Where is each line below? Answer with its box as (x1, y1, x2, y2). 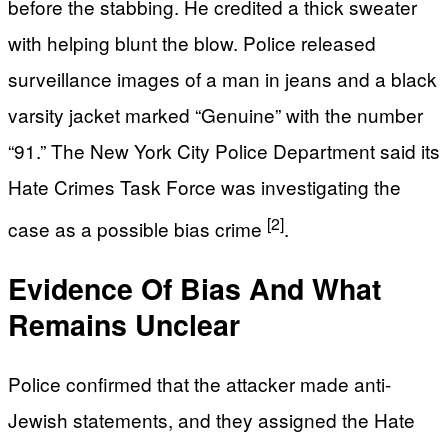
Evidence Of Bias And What (8, 267, 381, 309)
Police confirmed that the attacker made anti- (8, 370, 391, 398)
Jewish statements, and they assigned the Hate (8, 406, 415, 434)
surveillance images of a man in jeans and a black (8, 64, 437, 92)
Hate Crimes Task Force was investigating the (8, 172, 401, 200)
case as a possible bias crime (8, 215, 267, 243)
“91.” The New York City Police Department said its (8, 136, 440, 164)
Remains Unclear (8, 303, 240, 345)
